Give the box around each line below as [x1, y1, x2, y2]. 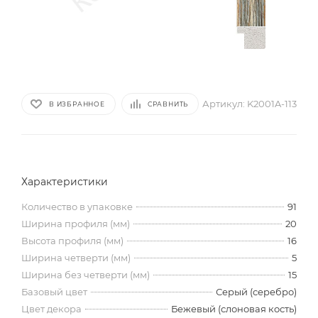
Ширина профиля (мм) [21, 218, 130, 230]
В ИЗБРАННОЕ [49, 99, 105, 108]
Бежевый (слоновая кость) [171, 303, 297, 315]
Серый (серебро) [216, 286, 297, 298]
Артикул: [202, 98, 245, 110]
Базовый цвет [21, 286, 87, 298]
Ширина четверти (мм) [21, 252, 131, 264]
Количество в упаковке [21, 201, 133, 213]
